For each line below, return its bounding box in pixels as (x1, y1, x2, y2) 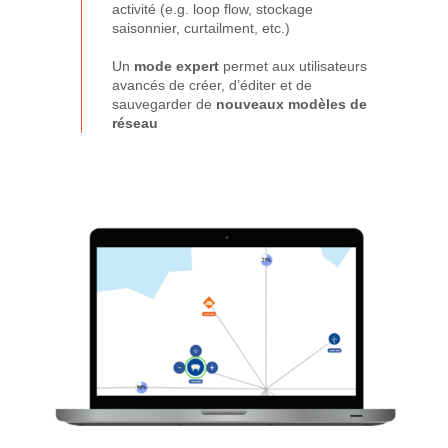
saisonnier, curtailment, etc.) (111, 20, 290, 37)
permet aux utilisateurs (218, 58, 367, 75)
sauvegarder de (111, 96, 212, 113)
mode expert (133, 58, 219, 75)
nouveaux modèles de (211, 96, 367, 113)
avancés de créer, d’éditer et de (111, 77, 312, 94)
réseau (111, 115, 158, 132)
